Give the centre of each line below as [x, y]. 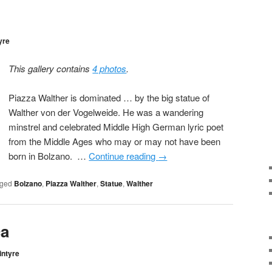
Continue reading [124, 155]
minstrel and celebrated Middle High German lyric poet [116, 126]
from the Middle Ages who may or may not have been [115, 141]
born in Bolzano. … [49, 155]
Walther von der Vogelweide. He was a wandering [106, 112]
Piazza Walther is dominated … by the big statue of [109, 97]
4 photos [110, 68]
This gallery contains [51, 68]
